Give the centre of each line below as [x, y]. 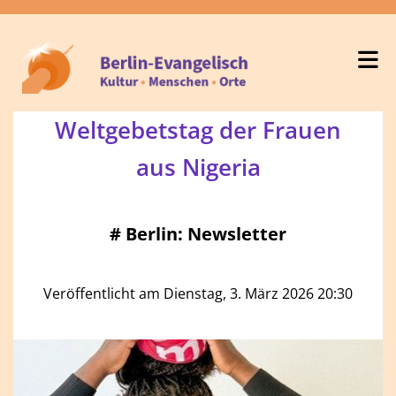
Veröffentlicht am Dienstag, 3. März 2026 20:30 [198, 294]
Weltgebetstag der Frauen [198, 130]
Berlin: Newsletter [206, 234]
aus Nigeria [198, 168]
